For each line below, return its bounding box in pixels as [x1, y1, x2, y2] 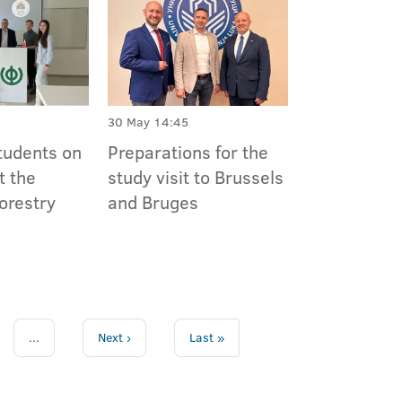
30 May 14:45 [107, 112, 188, 131]
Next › [97, 328, 131, 346]
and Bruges [107, 188, 198, 214]
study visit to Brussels [107, 163, 284, 189]
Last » [188, 328, 224, 346]
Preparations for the [107, 138, 268, 164]
